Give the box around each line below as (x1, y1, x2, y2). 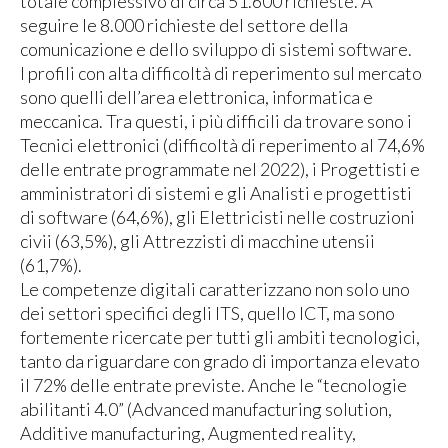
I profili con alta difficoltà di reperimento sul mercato (20, 62, 422, 85)
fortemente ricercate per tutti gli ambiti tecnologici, (20, 326, 420, 349)
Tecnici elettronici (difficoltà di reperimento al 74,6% (20, 134, 425, 157)
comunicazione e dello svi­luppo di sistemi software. (20, 38, 412, 61)
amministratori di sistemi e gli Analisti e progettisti (20, 182, 412, 205)
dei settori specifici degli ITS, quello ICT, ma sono (20, 302, 395, 325)
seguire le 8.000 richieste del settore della (20, 14, 348, 37)
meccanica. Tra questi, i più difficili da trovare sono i (20, 110, 412, 133)
